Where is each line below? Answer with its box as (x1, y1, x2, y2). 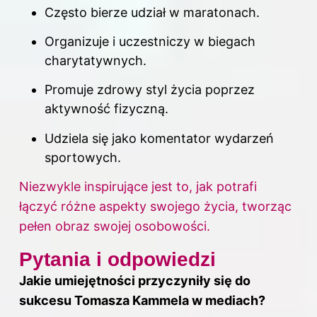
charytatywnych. (45, 52, 146, 68)
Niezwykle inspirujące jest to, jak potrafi (19, 179, 257, 195)
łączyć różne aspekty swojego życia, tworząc (19, 199, 292, 214)
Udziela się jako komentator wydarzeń (45, 130, 274, 146)
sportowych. (45, 149, 121, 165)
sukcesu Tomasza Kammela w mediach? (19, 293, 265, 309)
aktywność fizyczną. (45, 101, 168, 117)
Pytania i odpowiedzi (19, 248, 216, 271)
